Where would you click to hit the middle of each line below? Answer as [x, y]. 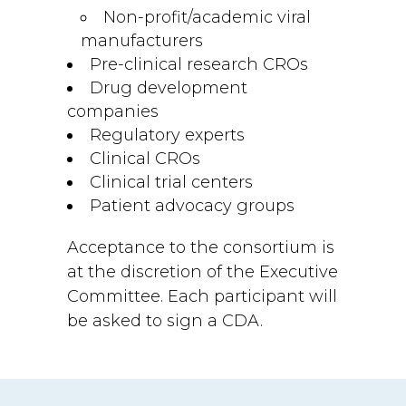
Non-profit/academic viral [207, 17]
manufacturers [142, 41]
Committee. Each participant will [202, 296]
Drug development [169, 88]
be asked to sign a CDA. [165, 321]
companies [113, 111]
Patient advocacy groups [192, 206]
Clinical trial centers [171, 182]
